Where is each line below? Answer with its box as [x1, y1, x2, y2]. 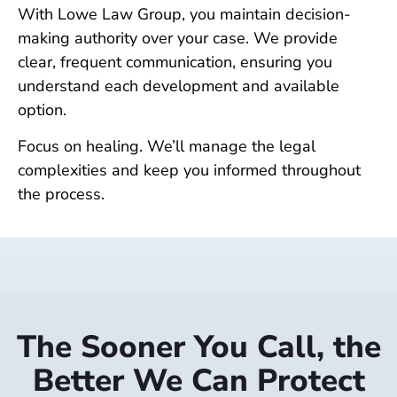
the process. [18, 183, 105, 206]
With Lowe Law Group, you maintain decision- [18, 3, 351, 25]
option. [18, 98, 66, 121]
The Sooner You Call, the [16, 325, 381, 368]
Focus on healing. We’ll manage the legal [18, 136, 315, 158]
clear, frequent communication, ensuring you [18, 51, 332, 73]
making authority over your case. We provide [18, 27, 338, 49]
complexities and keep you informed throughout [18, 160, 361, 182]
